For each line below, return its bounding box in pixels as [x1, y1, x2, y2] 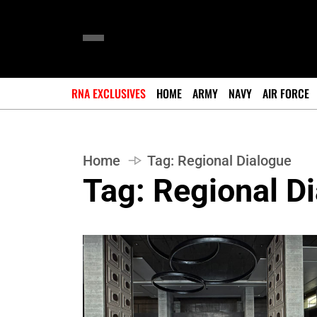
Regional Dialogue [178, 152, 292, 169]
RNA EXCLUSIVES [71, 85, 146, 102]
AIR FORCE [263, 85, 309, 102]
